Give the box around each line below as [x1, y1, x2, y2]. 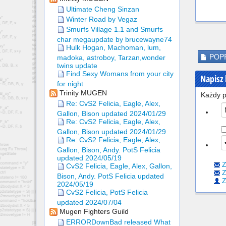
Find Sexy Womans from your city [64, 70, 174, 78]
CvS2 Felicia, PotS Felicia [64, 188, 148, 197]
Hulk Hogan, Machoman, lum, [64, 43, 161, 52]
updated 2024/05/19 [57, 154, 122, 162]
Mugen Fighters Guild [58, 207, 129, 216]
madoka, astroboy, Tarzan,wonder [57, 53, 165, 62]
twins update [57, 62, 97, 70]
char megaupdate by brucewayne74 [57, 35, 172, 44]
